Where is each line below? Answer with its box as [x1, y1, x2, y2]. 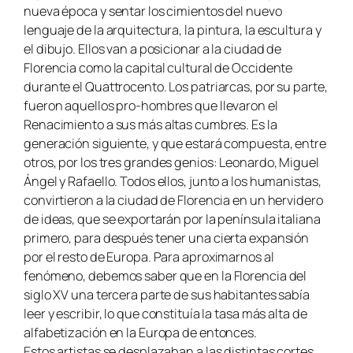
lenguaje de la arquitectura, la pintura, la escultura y [24, 21, 321, 39]
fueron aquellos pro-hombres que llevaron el [24, 97, 278, 115]
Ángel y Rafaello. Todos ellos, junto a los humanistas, [24, 173, 321, 191]
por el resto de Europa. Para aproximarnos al [24, 248, 274, 266]
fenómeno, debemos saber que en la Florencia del [24, 267, 307, 285]
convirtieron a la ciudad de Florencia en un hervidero [24, 191, 323, 210]
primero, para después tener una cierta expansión [24, 229, 310, 247]
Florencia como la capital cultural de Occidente [24, 59, 293, 77]
